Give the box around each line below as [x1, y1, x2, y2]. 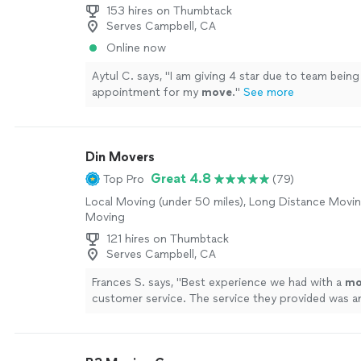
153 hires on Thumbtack [106, 4, 232, 18]
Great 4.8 [151, 171, 211, 186]
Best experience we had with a [181, 276, 345, 289]
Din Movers [85, 149, 155, 164]
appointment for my [92, 85, 201, 99]
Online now [106, 41, 166, 55]
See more [243, 85, 294, 99]
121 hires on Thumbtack [106, 232, 229, 246]
